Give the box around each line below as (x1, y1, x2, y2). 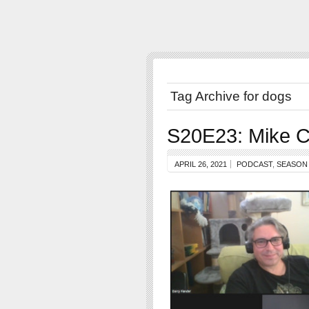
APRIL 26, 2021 (175, 160, 227, 168)
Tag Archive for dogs (170, 89, 292, 103)
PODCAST (237, 160, 272, 168)
